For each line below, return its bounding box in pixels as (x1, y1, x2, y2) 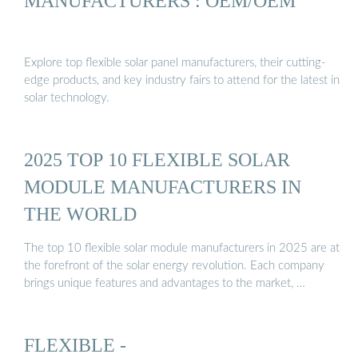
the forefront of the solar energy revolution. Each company (24, 260, 324, 272)
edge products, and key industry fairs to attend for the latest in (24, 74, 340, 86)
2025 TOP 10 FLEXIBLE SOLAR (24, 148, 290, 170)
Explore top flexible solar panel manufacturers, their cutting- (24, 56, 326, 69)
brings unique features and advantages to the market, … (24, 277, 305, 290)
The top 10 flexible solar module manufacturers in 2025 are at (24, 242, 340, 255)
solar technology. (24, 91, 109, 104)
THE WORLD (24, 202, 137, 225)
